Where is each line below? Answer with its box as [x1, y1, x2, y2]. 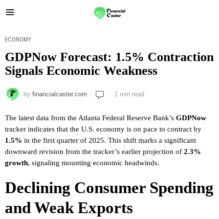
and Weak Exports [5, 199, 133, 217]
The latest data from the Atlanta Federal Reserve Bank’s [5, 113, 176, 122]
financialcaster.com [32, 90, 87, 98]
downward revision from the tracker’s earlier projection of [5, 147, 184, 155]
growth [5, 158, 28, 167]
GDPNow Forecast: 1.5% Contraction [5, 50, 214, 64]
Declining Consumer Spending [5, 179, 214, 197]
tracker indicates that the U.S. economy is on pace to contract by [5, 125, 201, 133]
